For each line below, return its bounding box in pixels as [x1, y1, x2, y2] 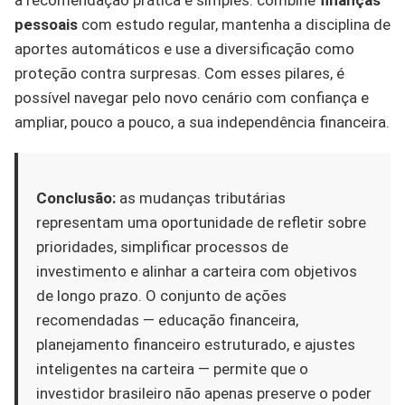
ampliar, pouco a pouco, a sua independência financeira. [14, 112, 390, 131]
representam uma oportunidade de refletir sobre [36, 212, 366, 231]
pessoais [14, 14, 78, 33]
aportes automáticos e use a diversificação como [14, 39, 354, 58]
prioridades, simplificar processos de [36, 237, 288, 256]
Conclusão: [36, 188, 116, 207]
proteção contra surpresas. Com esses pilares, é [14, 63, 344, 82]
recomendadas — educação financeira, [36, 310, 298, 329]
